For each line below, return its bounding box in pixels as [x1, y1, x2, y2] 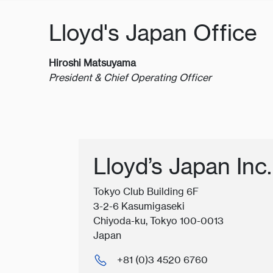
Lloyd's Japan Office [49, 19, 257, 46]
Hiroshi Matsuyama [49, 56, 138, 69]
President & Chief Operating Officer [49, 71, 211, 84]
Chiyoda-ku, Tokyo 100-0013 [93, 214, 224, 227]
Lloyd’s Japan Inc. [93, 152, 272, 180]
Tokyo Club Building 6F [93, 185, 199, 198]
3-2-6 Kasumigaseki [93, 199, 185, 213]
